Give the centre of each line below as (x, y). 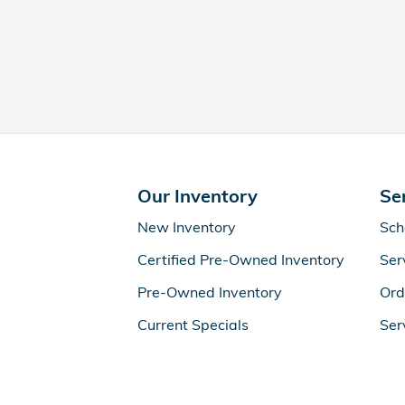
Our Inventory (198, 196)
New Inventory (187, 227)
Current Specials (193, 325)
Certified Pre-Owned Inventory (241, 259)
